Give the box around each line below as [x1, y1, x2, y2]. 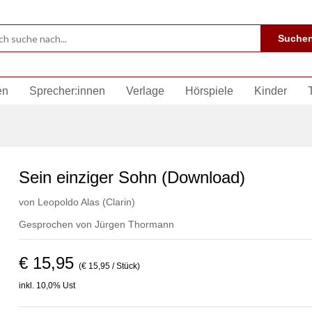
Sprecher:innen [29, 85, 105, 97]
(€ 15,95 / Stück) [78, 261, 140, 271]
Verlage [126, 85, 164, 97]
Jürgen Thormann [94, 219, 174, 230]
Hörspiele [185, 85, 233, 97]
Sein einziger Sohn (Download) [18, 168, 245, 187]
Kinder [254, 85, 287, 97]
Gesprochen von [18, 219, 95, 230]
